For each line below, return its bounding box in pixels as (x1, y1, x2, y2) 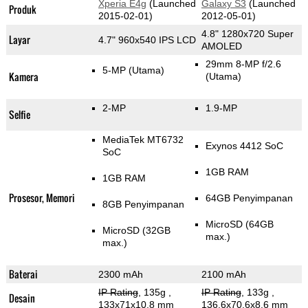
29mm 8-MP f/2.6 (205, 58, 281, 70)
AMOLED (201, 41, 242, 52)
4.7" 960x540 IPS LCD (98, 34, 196, 46)
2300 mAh (98, 269, 143, 280)
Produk (8, 2, 36, 17)
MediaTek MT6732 (102, 134, 184, 146)
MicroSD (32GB (102, 225, 170, 236)
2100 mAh (201, 269, 246, 280)
